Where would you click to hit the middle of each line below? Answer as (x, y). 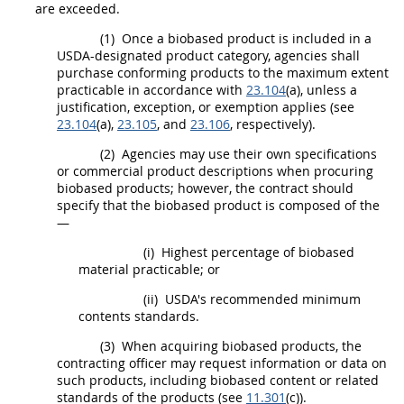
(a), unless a (321, 89)
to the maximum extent (317, 72)
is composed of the (321, 205)
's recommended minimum (279, 298)
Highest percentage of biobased (256, 252)
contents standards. (139, 316)
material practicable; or (149, 269)
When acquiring (170, 345)
